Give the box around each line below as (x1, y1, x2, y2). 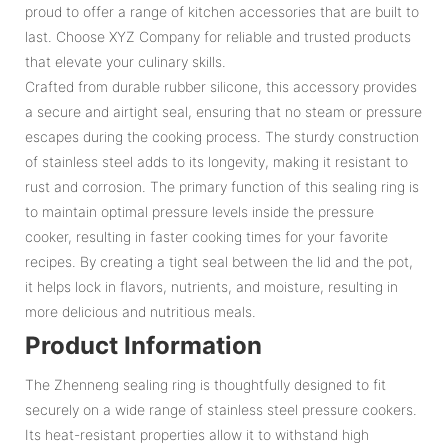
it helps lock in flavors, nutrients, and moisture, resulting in (25, 277, 398, 295)
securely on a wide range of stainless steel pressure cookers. (25, 400, 417, 418)
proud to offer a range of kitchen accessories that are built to (25, 2, 419, 20)
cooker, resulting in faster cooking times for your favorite (25, 227, 388, 245)
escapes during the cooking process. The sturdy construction (25, 127, 419, 145)
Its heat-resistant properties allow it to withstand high (25, 425, 369, 443)
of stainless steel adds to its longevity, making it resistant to (25, 152, 408, 170)
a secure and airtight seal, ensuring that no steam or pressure (25, 102, 422, 120)
